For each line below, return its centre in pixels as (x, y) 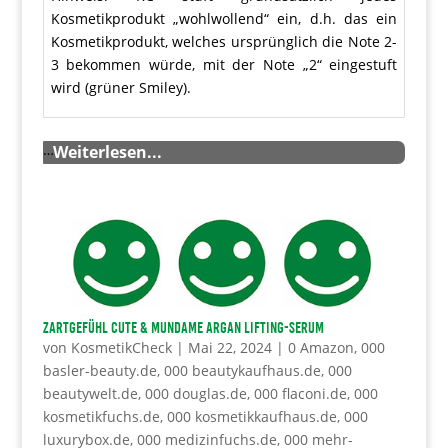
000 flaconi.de (300, 393)
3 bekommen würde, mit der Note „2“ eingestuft (224, 65)
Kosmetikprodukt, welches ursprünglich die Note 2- (224, 42)
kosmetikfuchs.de (101, 416)
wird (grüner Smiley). (120, 88)
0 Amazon (320, 347)
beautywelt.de (90, 393)
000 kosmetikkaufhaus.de (251, 416)
